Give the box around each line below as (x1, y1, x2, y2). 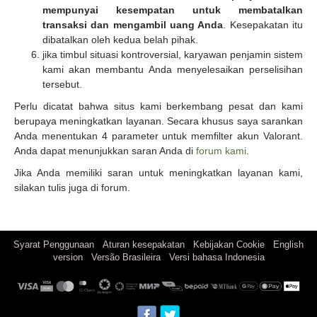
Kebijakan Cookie (193, 238, 265, 250)
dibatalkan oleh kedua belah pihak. (42, 33, 198, 45)
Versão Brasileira (91, 251, 161, 263)
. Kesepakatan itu (223, 18, 304, 30)
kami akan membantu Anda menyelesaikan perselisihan (42, 63, 303, 75)
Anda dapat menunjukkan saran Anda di (14, 144, 196, 156)
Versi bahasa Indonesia (168, 251, 265, 263)
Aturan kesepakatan (103, 238, 185, 250)
